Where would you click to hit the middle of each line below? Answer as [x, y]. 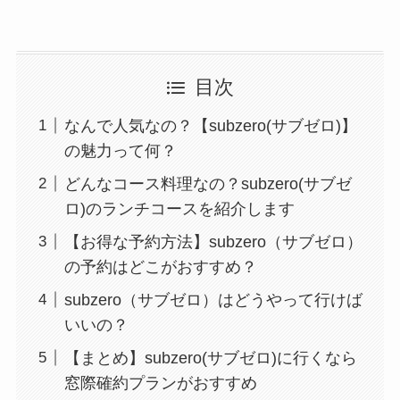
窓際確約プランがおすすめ [160, 383]
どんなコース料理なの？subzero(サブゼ [208, 183]
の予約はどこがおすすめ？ [160, 267]
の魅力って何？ [120, 151]
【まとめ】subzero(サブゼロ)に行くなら [210, 358]
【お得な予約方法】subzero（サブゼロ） [213, 242]
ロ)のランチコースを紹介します [179, 208]
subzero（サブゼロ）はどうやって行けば [213, 300]
